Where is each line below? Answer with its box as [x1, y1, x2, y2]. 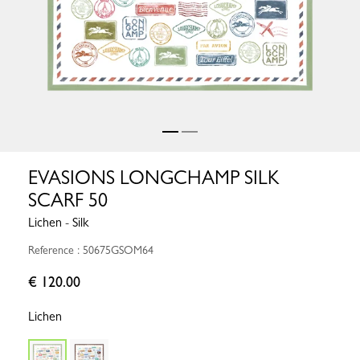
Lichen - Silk [28, 215, 88, 231]
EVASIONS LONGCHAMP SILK [28, 166, 279, 190]
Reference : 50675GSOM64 [28, 243, 153, 257]
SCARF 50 [28, 189, 108, 212]
